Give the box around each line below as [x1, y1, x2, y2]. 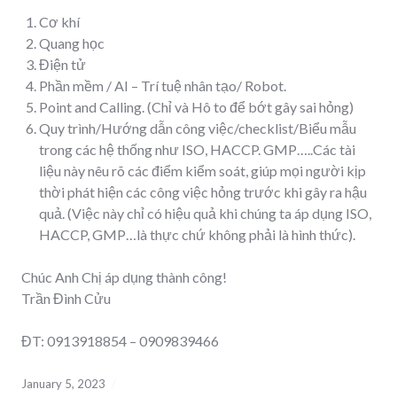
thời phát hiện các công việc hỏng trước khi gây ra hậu [39, 183, 367, 200]
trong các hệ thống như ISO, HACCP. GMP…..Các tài [39, 140, 355, 158]
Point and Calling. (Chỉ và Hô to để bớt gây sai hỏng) [39, 97, 354, 115]
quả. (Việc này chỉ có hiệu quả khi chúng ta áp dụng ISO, [39, 204, 371, 222]
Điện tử [39, 55, 86, 73]
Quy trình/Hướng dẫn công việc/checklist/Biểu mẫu [39, 119, 356, 136]
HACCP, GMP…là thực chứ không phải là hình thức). [39, 225, 355, 243]
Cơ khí [39, 12, 80, 30]
